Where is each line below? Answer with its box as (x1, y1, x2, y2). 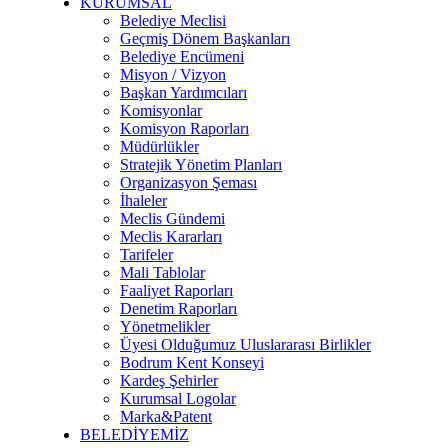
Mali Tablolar (120, 263, 205, 281)
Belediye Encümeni (120, 47, 244, 65)
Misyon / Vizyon (120, 65, 226, 83)
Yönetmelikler (120, 317, 210, 335)
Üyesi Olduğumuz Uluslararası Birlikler (120, 335, 371, 353)
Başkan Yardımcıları (120, 83, 247, 101)
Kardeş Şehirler (120, 371, 218, 389)
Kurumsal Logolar (120, 389, 236, 407)
